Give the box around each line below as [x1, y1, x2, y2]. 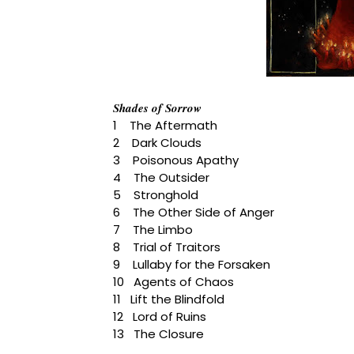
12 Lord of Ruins [113, 308, 206, 326]
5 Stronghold [113, 186, 198, 204]
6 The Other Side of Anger [113, 204, 274, 221]
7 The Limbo [113, 221, 193, 239]
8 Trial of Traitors [113, 239, 220, 256]
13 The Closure [113, 326, 204, 343]
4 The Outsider [113, 169, 209, 186]
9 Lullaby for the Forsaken [113, 256, 270, 273]
